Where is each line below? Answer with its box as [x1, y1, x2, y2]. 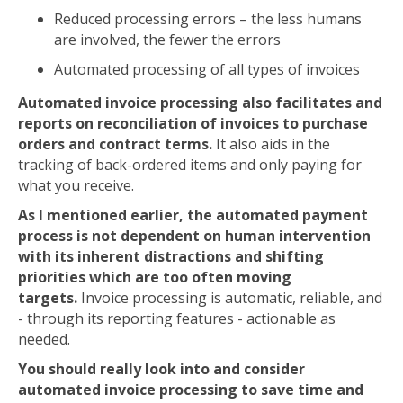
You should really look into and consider [18, 359, 305, 379]
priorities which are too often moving [18, 267, 291, 287]
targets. [18, 288, 77, 308]
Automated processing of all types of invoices [54, 59, 360, 79]
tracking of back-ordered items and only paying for [18, 155, 362, 175]
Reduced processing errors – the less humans [54, 9, 362, 29]
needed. [18, 329, 70, 349]
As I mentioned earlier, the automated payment [18, 205, 368, 225]
